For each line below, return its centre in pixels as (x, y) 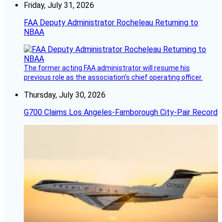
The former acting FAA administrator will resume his (107, 68)
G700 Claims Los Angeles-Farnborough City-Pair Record (121, 112)
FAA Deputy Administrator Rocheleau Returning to (111, 23)
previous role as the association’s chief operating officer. (113, 78)
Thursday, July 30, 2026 (65, 95)
